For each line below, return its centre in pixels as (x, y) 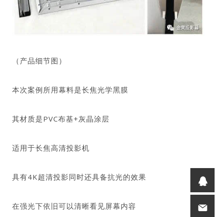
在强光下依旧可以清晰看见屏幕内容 (74, 206)
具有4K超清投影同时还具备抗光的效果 (79, 177)
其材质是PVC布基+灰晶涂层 (61, 118)
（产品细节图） (39, 60)
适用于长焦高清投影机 (51, 147)
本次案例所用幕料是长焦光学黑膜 (70, 89)
